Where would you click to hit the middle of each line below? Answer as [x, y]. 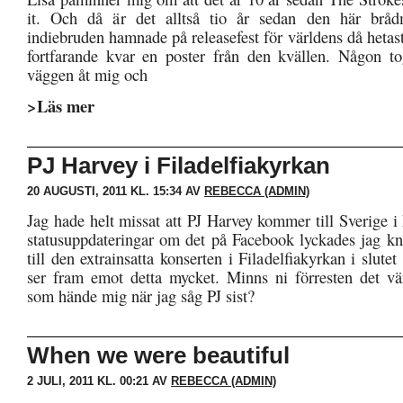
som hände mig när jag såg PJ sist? [141, 296]
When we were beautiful [158, 355]
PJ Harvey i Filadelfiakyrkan [179, 166]
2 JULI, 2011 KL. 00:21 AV [99, 381]
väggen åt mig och [87, 74]
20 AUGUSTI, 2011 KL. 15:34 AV [116, 191]
